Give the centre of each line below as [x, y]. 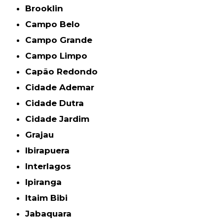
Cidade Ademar [63, 87]
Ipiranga [45, 182]
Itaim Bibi [48, 198]
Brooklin [48, 8]
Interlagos [50, 166]
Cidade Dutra [58, 103]
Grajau [43, 134]
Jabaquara [51, 213]
